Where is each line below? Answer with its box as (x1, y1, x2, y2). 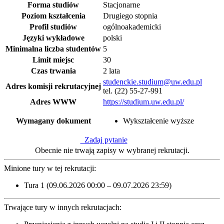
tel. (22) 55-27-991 (103, 86, 162, 95)
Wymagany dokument (15, 116, 91, 125)
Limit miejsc (32, 55, 74, 64)
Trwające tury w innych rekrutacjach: (4, 202, 121, 211)
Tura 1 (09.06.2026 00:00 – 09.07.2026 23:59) (24, 180, 171, 189)
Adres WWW (30, 97, 76, 106)
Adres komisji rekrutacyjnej (5, 81, 101, 90)
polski (103, 33, 122, 42)
